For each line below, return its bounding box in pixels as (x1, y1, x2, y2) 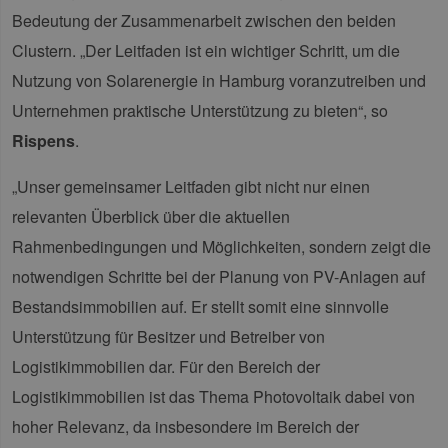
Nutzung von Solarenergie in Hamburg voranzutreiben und (12, 69, 426, 93)
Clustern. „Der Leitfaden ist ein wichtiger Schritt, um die (12, 39, 400, 63)
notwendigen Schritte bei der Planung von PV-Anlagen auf (12, 265, 425, 289)
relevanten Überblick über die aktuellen (12, 205, 290, 229)
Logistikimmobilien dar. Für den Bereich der (12, 355, 320, 379)
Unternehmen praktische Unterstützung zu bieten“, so (12, 99, 388, 123)
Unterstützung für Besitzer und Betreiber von (12, 325, 325, 349)
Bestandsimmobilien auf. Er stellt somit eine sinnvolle (12, 295, 389, 319)
